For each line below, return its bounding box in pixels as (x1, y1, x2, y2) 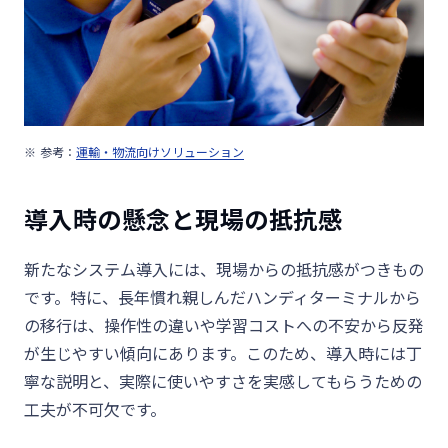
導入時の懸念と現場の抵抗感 (24, 201, 343, 237)
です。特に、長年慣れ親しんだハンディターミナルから (24, 285, 421, 310)
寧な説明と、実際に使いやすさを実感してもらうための (24, 369, 422, 394)
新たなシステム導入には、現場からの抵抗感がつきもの (24, 257, 424, 282)
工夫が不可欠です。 (24, 397, 166, 422)
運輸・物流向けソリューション (76, 143, 244, 161)
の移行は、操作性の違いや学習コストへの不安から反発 (24, 313, 424, 338)
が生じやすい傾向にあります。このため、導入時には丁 (24, 341, 422, 366)
